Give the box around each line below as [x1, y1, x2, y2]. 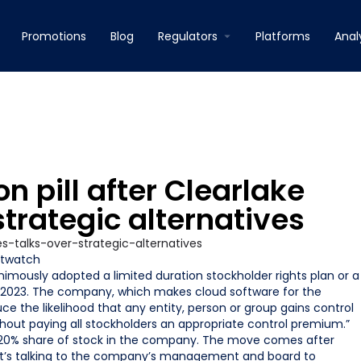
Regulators [158, 27, 218, 44]
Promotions [22, 27, 86, 44]
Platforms [255, 27, 310, 44]
